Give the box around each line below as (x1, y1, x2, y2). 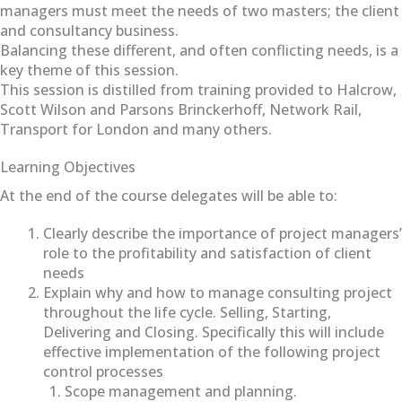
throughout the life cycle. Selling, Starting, (43, 301, 331, 322)
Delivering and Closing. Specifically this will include (43, 321, 384, 342)
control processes (43, 361, 163, 381)
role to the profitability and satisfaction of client (43, 242, 371, 263)
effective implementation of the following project (43, 341, 380, 362)
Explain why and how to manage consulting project (43, 282, 392, 302)
